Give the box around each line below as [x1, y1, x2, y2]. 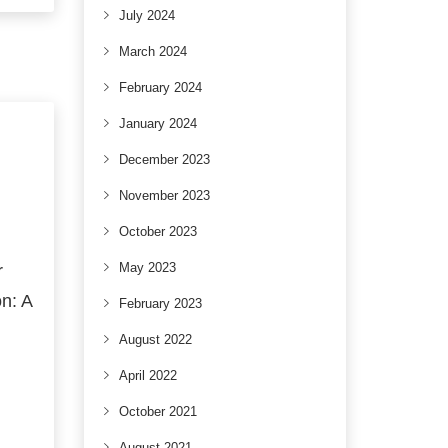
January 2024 [118, 116, 197, 131]
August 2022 [118, 332, 192, 347]
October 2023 [118, 224, 197, 239]
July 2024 [118, 8, 175, 23]
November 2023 [118, 188, 210, 203]
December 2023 [118, 152, 210, 167]
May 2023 [118, 260, 176, 275]
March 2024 [118, 44, 187, 59]
